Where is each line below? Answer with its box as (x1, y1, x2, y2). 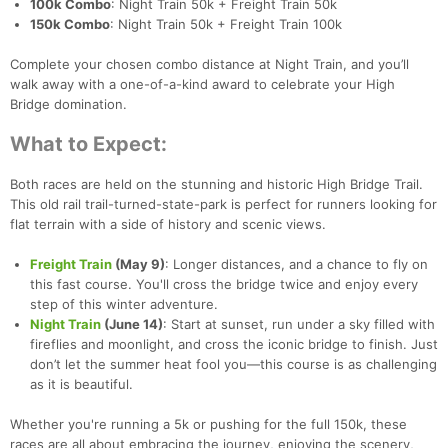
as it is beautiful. (30, 376, 133, 393)
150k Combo (30, 16, 110, 33)
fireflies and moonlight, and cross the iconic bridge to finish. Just (30, 336, 438, 353)
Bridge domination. (10, 96, 127, 113)
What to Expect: (10, 132, 167, 157)
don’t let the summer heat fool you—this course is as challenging (30, 356, 437, 373)
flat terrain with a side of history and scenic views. (10, 216, 326, 233)
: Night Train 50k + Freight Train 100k (110, 16, 342, 33)
